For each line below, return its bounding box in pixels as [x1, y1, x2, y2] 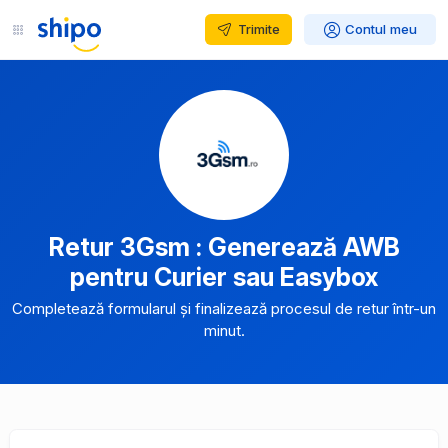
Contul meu [345, 21, 417, 37]
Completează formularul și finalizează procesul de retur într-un [12, 299, 436, 318]
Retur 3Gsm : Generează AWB [48, 232, 400, 262]
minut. [203, 321, 245, 340]
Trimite [237, 20, 280, 37]
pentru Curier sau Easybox [70, 262, 378, 292]
